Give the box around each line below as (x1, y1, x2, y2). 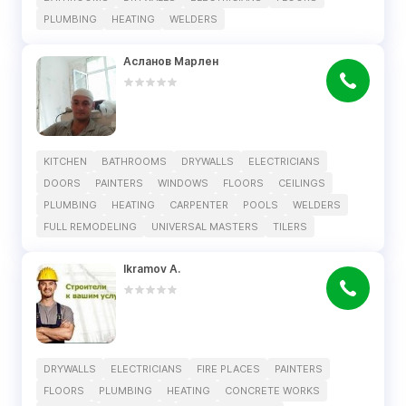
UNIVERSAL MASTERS (151, 220, 258, 233)
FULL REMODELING (43, 220, 137, 233)
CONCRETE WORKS (225, 384, 320, 397)
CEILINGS (278, 177, 325, 189)
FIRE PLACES (197, 362, 260, 375)
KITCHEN (43, 155, 87, 168)
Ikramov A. (123, 262, 180, 275)
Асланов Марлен (123, 54, 218, 68)
